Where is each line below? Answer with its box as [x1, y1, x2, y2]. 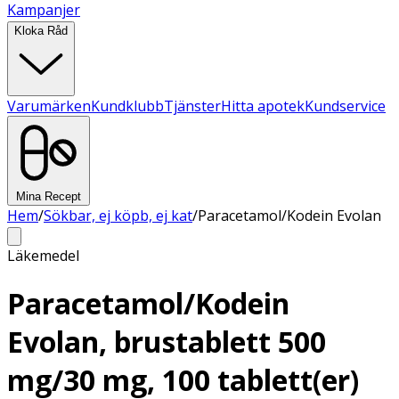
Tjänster [164, 96, 221, 116]
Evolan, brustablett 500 [7, 322, 326, 362]
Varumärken [7, 96, 91, 116]
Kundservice [305, 96, 386, 116]
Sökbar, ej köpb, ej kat [44, 206, 192, 225]
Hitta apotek [221, 96, 305, 116]
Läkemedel [7, 246, 79, 265]
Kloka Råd [14, 24, 68, 37]
